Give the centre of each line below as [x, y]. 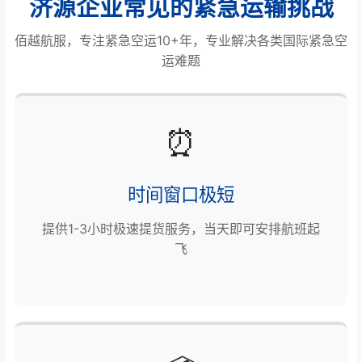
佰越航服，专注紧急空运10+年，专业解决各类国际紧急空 [181, 40]
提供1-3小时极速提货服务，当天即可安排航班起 [181, 228]
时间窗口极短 [181, 194]
